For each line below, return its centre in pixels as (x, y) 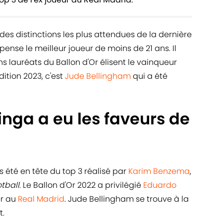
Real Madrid (41, 199)
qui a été (149, 76)
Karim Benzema (159, 171)
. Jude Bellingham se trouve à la (127, 199)
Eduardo (160, 185)
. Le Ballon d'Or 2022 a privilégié (81, 185)
